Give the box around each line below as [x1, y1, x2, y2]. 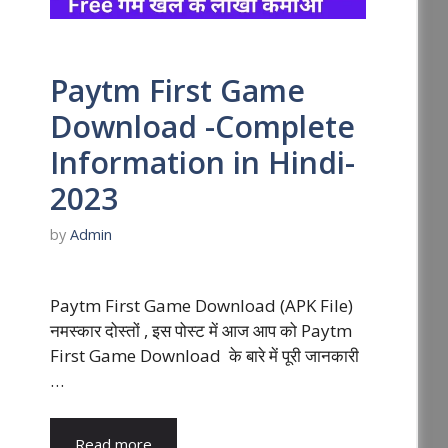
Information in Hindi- [50, 141, 355, 183]
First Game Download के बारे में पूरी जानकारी [50, 343, 359, 367]
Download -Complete [50, 105, 355, 147]
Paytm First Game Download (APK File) [50, 293, 361, 317]
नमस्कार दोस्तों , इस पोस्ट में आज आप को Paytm [50, 318, 352, 342]
